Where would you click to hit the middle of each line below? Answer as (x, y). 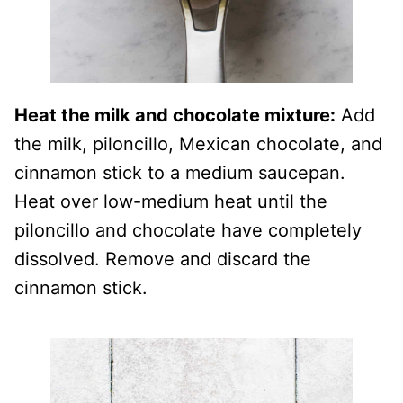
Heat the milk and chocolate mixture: (175, 115)
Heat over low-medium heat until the (171, 201)
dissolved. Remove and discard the (163, 259)
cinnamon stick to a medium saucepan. (180, 173)
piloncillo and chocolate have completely (188, 230)
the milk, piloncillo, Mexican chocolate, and (198, 144)
